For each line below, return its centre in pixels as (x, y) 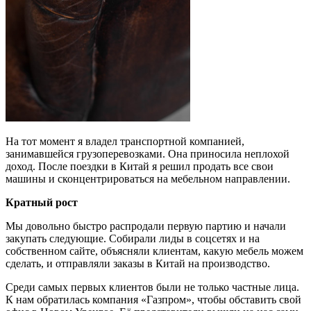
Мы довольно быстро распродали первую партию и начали (146, 226)
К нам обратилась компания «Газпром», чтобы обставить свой (153, 300)
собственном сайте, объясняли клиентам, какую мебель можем (154, 251)
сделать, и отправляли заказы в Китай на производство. (138, 263)
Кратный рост (42, 202)
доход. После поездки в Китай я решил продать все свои (140, 166)
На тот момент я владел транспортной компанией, (125, 141)
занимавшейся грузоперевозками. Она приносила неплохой (148, 154)
